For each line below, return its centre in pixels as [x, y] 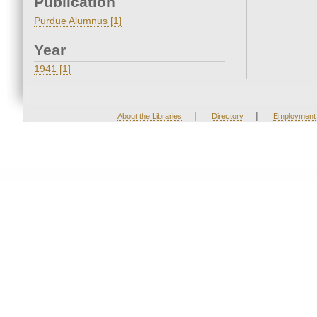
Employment [294, 116]
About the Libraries [149, 116]
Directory [227, 116]
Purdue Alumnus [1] [78, 21]
